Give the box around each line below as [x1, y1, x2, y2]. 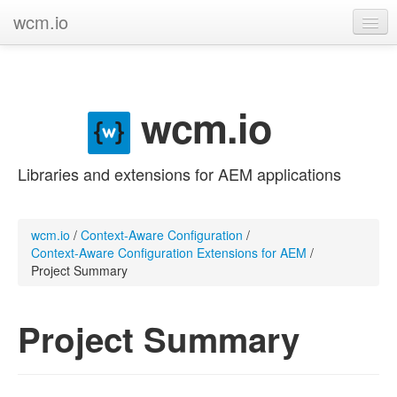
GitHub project [18, 48, 106, 66]
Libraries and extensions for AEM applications [18, 161, 341, 185]
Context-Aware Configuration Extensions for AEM [31, 243, 307, 261]
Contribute [18, 119, 86, 136]
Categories [18, 83, 87, 101]
